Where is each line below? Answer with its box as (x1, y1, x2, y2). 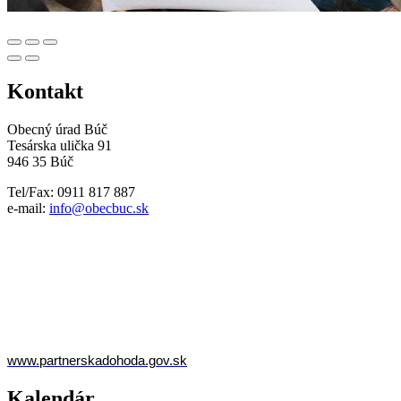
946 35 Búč (7, 154, 73, 170)
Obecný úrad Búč (7, 122, 107, 138)
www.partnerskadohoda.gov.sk (7, 354, 187, 369)
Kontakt (7, 80, 83, 104)
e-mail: (7, 200, 49, 217)
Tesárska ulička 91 (7, 138, 112, 154)
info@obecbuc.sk (49, 200, 149, 217)
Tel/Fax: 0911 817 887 (7, 184, 135, 200)
